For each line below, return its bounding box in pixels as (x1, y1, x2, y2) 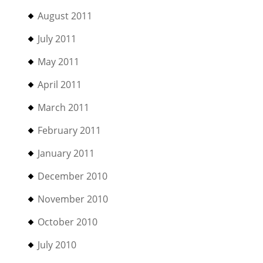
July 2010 (38, 238, 77, 251)
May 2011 (38, 55, 80, 68)
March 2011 (38, 101, 90, 114)
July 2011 (38, 32, 77, 45)
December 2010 (38, 170, 108, 183)
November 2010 (38, 193, 109, 205)
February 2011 (38, 124, 102, 137)
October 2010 (38, 215, 98, 228)
